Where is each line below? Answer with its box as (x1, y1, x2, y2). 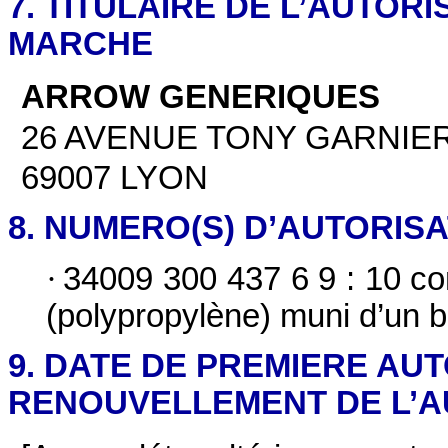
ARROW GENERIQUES (21, 79, 381, 116)
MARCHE (8, 25, 153, 62)
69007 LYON (21, 159, 209, 196)
